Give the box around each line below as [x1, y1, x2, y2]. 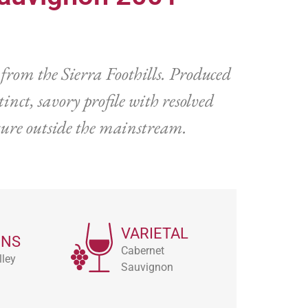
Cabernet [121, 244, 164, 258]
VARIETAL [121, 225, 188, 243]
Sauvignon [121, 261, 173, 274]
